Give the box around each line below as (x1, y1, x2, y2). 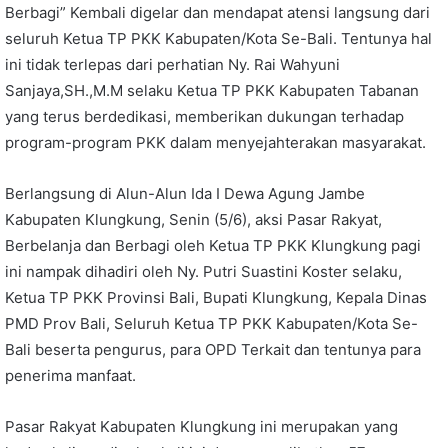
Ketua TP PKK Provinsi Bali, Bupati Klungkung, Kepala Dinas (5, 287, 427, 307)
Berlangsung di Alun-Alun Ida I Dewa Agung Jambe (5, 183, 365, 203)
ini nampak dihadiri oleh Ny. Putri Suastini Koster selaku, (5, 261, 402, 281)
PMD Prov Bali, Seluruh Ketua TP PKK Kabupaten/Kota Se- (5, 313, 418, 333)
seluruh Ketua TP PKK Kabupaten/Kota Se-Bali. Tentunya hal (5, 28, 432, 48)
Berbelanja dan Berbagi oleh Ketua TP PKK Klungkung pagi (5, 235, 421, 255)
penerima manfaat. (5, 365, 136, 385)
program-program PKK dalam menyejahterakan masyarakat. (5, 132, 426, 152)
